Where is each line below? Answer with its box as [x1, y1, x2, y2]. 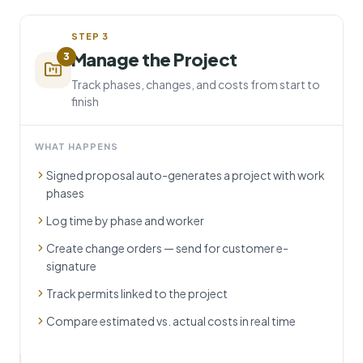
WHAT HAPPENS [34, 140, 118, 152]
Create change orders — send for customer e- [45, 240, 288, 255]
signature [45, 258, 96, 273]
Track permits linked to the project [45, 285, 228, 301]
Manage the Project [70, 47, 237, 70]
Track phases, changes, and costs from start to [70, 76, 320, 92]
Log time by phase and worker [45, 212, 204, 228]
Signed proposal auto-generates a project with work [45, 167, 325, 182]
